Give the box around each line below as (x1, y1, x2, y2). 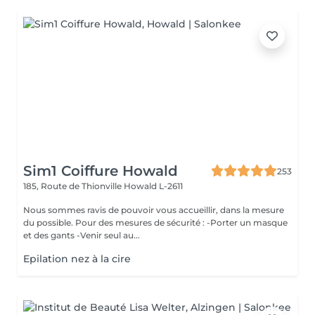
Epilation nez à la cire (23, 252, 131, 265)
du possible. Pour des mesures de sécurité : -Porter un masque (23, 217, 288, 228)
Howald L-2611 (124, 181, 183, 191)
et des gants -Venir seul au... (23, 230, 140, 240)
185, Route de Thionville (23, 181, 124, 191)
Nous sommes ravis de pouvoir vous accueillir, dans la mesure (23, 205, 284, 215)
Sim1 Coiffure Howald (23, 162, 178, 179)
